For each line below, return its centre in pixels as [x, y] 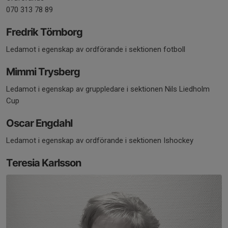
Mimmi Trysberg [43, 72]
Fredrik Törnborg [44, 32]
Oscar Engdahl [39, 123]
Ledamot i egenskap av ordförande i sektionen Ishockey [100, 140]
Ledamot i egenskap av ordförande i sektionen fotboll [96, 49]
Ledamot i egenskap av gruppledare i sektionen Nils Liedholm [108, 89]
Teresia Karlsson [44, 163]
